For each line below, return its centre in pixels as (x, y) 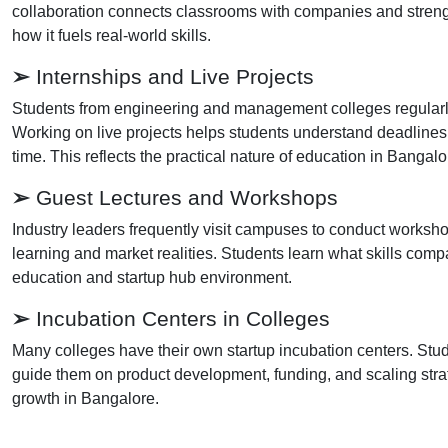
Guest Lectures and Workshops (184, 197)
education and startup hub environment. (152, 277)
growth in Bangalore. (85, 398)
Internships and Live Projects (172, 76)
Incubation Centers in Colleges (180, 318)
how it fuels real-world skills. (111, 35)
